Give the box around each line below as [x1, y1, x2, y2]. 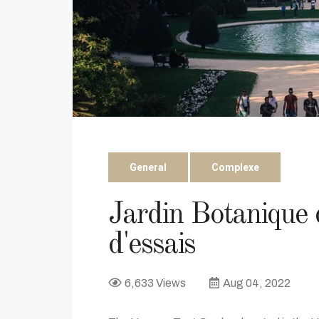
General [130, 162, 167, 174]
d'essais [108, 230, 195, 261]
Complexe [211, 162, 259, 174]
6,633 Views [125, 277, 186, 290]
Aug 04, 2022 [223, 277, 291, 290]
